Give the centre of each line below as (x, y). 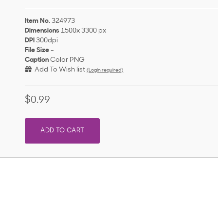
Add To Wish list (59, 70)
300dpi (47, 41)
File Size (37, 51)
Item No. (38, 21)
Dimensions (42, 31)
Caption (37, 60)
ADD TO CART (63, 131)
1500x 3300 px (84, 31)
